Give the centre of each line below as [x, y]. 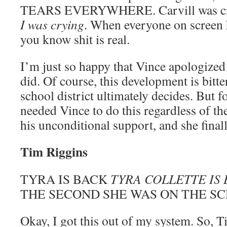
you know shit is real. [75, 39]
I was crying [52, 24]
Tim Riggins [54, 152]
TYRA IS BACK [65, 179]
